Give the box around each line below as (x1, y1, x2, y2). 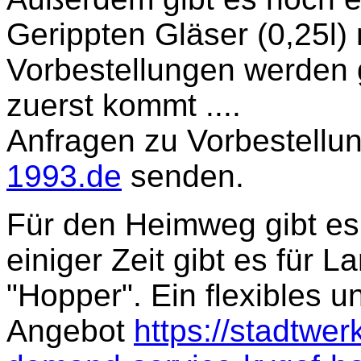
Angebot (6, 313, 134, 349)
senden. (122, 159, 244, 194)
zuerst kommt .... (6, 88, 241, 123)
